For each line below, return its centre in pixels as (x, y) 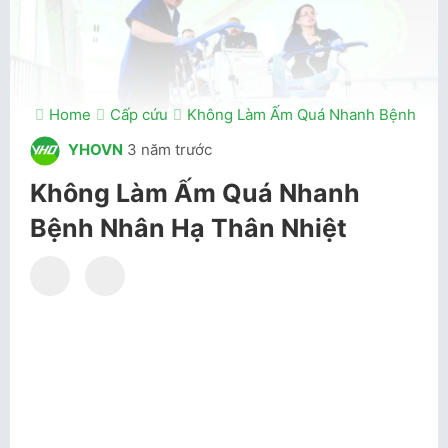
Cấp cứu (139, 114)
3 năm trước (169, 150)
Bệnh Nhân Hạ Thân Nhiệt (188, 228)
